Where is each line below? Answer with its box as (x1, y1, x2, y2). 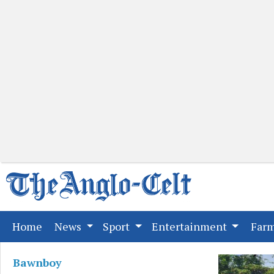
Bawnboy (13, 255, 62, 270)
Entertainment (151, 219, 229, 234)
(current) (42, 218, 87, 233)
